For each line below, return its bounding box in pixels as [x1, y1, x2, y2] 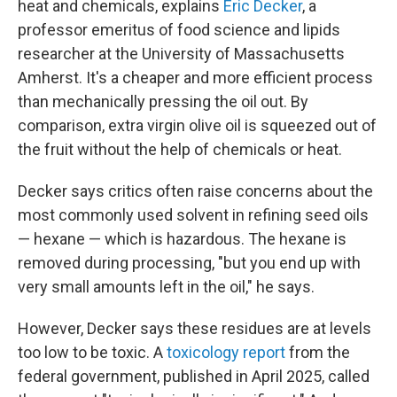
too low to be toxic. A [18, 343, 167, 362]
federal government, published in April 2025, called [18, 367, 370, 385]
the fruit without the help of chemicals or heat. [18, 140, 342, 159]
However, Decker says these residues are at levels [18, 319, 371, 338]
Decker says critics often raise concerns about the [18, 182, 373, 200]
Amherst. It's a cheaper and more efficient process [18, 68, 373, 87]
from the [289, 343, 350, 362]
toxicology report [167, 343, 289, 362]
